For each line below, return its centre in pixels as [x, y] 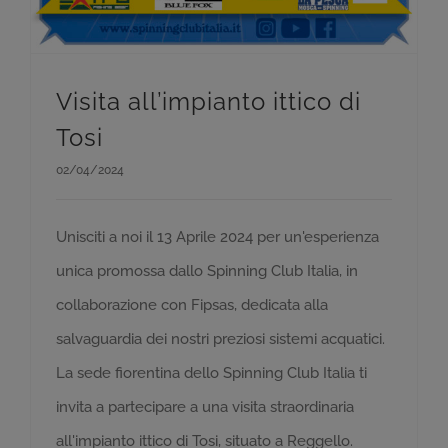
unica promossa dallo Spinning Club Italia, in [207, 271]
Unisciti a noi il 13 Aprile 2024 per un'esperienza [217, 237]
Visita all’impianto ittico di [208, 101]
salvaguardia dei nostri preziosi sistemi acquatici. [220, 339]
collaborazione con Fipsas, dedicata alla [192, 305]
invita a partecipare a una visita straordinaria [205, 407]
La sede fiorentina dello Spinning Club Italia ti [211, 373]
